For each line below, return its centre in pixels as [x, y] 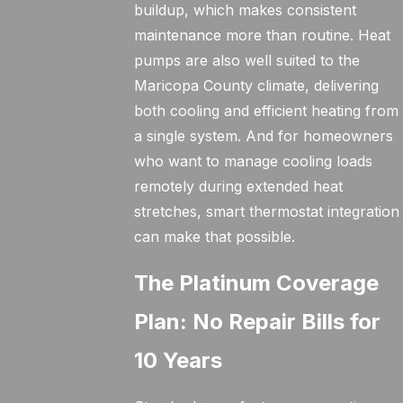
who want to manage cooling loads [254, 161]
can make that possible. [215, 237]
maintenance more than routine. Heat [263, 35]
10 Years [179, 360]
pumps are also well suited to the [247, 60]
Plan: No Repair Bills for [258, 322]
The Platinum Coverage [257, 283]
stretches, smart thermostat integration [267, 211]
